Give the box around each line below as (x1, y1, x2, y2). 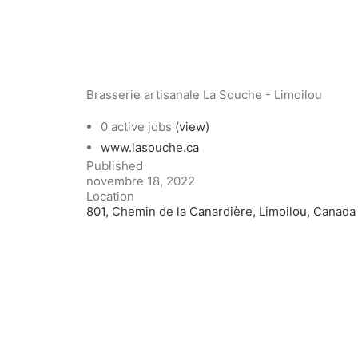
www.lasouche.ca (101, 140, 199, 155)
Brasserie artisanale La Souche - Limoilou (86, 87, 322, 102)
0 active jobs (101, 119, 175, 134)
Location (86, 189, 134, 204)
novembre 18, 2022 (86, 173, 195, 189)
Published (86, 158, 143, 173)
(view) (175, 119, 209, 134)
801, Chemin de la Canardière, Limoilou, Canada (86, 204, 356, 219)
